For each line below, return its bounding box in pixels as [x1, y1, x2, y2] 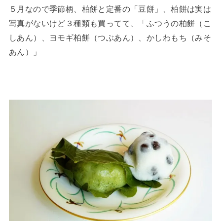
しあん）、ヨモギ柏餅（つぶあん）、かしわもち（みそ [8, 33, 212, 42]
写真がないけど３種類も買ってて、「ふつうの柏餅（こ [8, 19, 212, 28]
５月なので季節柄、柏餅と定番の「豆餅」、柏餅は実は [8, 4, 212, 14]
